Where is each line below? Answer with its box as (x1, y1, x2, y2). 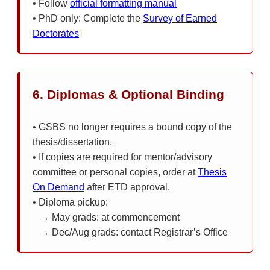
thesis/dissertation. (33, 136, 112, 147)
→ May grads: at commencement (33, 212, 180, 222)
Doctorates (33, 28, 79, 39)
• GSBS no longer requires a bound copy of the (33, 121, 232, 132)
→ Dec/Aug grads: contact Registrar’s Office (33, 227, 228, 237)
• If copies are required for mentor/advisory (33, 151, 212, 162)
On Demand (33, 181, 84, 192)
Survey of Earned (143, 13, 217, 24)
